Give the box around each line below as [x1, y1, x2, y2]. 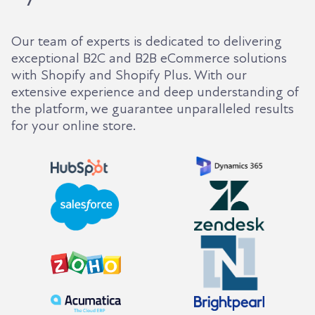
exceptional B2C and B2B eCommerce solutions [11, 49, 287, 67]
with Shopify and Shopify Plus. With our [11, 66, 247, 84]
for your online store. [11, 117, 136, 134]
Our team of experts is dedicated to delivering [11, 32, 282, 50]
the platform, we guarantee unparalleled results [11, 100, 294, 117]
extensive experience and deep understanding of [11, 83, 299, 101]
